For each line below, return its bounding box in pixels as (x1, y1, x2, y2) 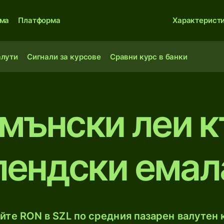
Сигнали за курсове (26, 52, 101, 61)
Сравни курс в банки (109, 52, 187, 61)
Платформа (18, 15, 60, 25)
